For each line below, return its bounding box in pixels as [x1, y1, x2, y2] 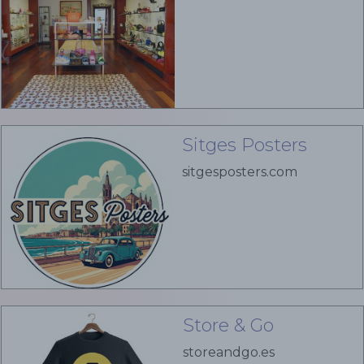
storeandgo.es [182, 344, 275, 360]
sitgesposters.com [182, 164, 297, 180]
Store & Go [182, 314, 274, 336]
